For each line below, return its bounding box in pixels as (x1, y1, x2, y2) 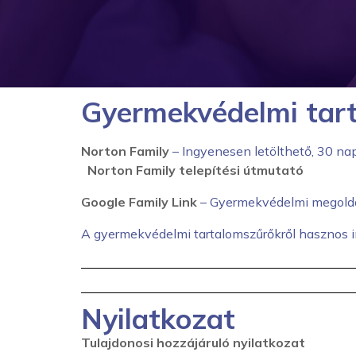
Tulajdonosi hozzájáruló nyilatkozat (81, 335, 305, 350)
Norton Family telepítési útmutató (87, 162, 304, 178)
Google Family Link (81, 194, 197, 210)
